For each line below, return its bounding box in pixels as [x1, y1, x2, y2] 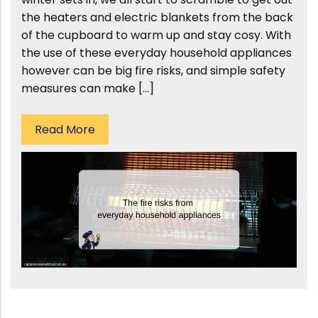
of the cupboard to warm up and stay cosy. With [21, 27, 291, 43]
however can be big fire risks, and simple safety [21, 62, 285, 79]
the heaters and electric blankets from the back [21, 9, 293, 26]
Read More [35, 121, 95, 138]
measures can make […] [21, 80, 154, 97]
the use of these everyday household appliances [21, 45, 292, 61]
